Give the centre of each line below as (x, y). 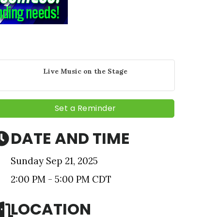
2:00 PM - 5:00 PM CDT (61, 179)
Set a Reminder (85, 108)
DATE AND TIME (70, 138)
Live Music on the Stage (85, 71)
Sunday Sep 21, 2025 (54, 161)
